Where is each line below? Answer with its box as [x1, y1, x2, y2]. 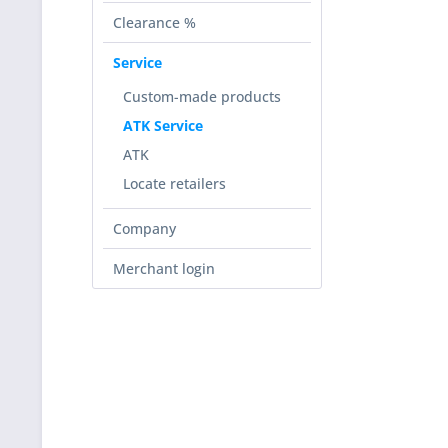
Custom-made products [123, 87, 281, 106]
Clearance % [113, 13, 196, 32]
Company [113, 219, 176, 238]
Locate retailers [123, 174, 226, 193]
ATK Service [123, 116, 203, 135]
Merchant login [113, 259, 215, 278]
